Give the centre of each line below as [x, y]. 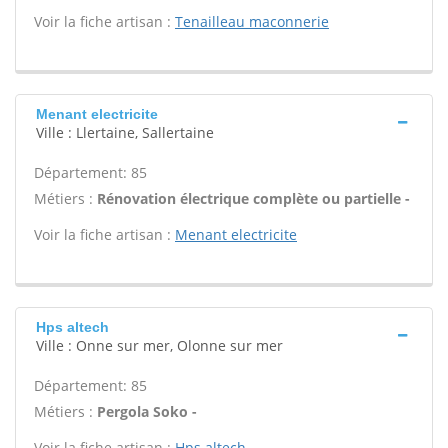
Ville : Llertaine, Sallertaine [125, 132]
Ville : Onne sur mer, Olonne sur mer [159, 345]
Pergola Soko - [147, 411]
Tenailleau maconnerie [252, 21]
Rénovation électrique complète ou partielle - [253, 198]
